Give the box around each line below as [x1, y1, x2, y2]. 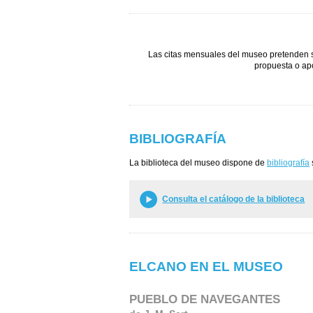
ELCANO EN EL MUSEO [129, 259, 283, 274]
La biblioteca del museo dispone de [129, 158, 267, 168]
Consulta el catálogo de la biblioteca [162, 194, 305, 204]
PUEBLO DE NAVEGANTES [129, 292, 280, 306]
